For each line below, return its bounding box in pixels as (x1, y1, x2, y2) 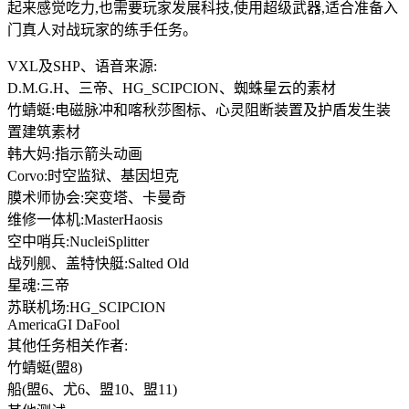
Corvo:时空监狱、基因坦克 (7, 167, 179, 184)
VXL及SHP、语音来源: (7, 58, 157, 74)
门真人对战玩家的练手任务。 (7, 21, 197, 37)
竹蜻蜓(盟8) (7, 359, 82, 375)
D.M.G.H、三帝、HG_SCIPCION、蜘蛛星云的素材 (7, 79, 336, 96)
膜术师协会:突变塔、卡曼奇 (7, 189, 186, 205)
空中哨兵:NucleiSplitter (7, 233, 149, 249)
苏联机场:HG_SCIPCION (7, 299, 166, 315)
